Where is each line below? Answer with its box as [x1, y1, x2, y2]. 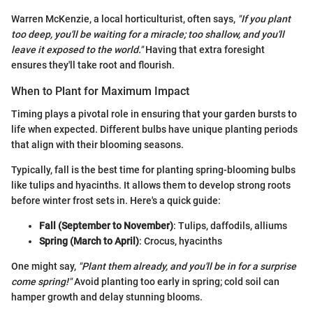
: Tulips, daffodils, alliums [173, 219, 287, 231]
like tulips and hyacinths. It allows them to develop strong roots [11, 179, 291, 191]
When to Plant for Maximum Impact [11, 85, 189, 99]
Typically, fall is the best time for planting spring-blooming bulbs [11, 163, 296, 175]
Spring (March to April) [39, 235, 139, 247]
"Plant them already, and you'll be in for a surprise [78, 260, 296, 272]
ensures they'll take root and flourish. [11, 59, 175, 71]
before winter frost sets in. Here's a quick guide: [11, 194, 221, 206]
